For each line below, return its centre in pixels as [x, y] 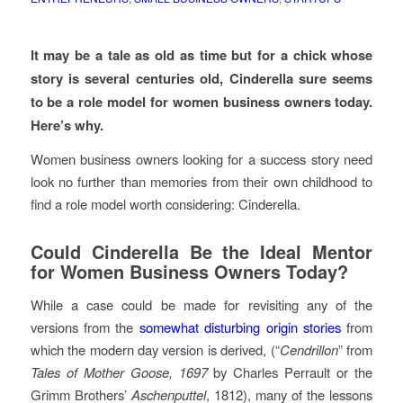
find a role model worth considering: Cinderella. [165, 204]
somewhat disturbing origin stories [240, 327]
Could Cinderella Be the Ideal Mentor [201, 252]
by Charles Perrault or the [293, 372]
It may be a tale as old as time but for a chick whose [201, 54]
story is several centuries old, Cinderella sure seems [201, 78]
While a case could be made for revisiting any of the [201, 305]
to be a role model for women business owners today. [201, 101]
